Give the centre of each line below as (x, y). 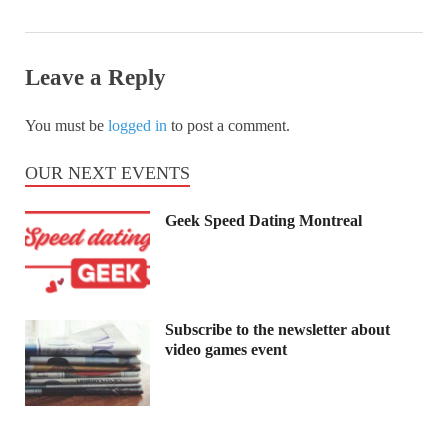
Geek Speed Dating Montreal (263, 220)
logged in (137, 125)
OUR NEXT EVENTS (107, 172)
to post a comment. (228, 125)
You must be (66, 125)
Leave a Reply (95, 78)
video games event (226, 349)
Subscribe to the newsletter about (277, 329)
